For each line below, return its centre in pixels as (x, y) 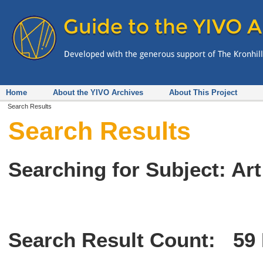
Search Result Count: (121, 240)
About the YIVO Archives (98, 92)
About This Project (203, 92)
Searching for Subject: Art (135, 169)
